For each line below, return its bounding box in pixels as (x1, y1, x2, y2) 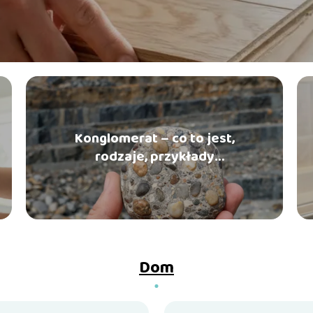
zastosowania (110, 163, 199, 187)
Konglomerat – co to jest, (74, 127, 235, 150)
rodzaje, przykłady (94, 145, 214, 168)
